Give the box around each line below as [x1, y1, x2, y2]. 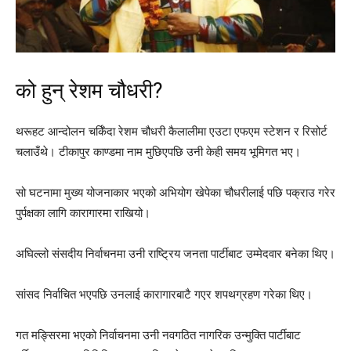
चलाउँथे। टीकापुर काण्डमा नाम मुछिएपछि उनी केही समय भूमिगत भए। [16, 143, 301, 159]
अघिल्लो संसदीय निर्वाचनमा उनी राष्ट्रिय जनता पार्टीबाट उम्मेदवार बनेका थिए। [16, 245, 335, 261]
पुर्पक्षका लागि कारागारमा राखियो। [16, 204, 150, 220]
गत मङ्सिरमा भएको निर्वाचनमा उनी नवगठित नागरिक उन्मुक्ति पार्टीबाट [16, 327, 301, 342]
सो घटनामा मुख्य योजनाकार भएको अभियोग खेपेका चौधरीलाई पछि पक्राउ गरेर [16, 184, 335, 200]
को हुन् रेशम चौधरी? [16, 78, 163, 103]
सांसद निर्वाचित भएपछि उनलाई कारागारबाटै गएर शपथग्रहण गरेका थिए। [16, 286, 313, 302]
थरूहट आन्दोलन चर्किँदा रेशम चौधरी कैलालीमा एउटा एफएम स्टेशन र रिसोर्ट [16, 123, 327, 139]
